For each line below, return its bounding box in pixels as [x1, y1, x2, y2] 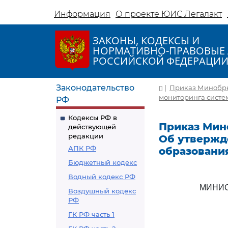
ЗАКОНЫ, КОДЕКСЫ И [93, 34, 199, 47]
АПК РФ [68, 144, 96, 152]
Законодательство [56, 83, 134, 93]
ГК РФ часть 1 [68, 210, 115, 218]
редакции [68, 132, 103, 140]
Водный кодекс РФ [68, 173, 135, 181]
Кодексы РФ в [68, 113, 117, 122]
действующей [68, 123, 116, 131]
